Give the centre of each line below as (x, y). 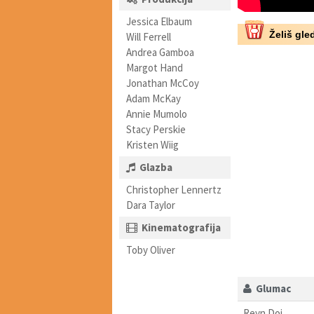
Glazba (156, 167)
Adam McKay (153, 98)
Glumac (271, 288)
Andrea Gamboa (160, 52)
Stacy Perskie (156, 129)
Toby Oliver (151, 250)
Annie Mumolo (157, 114)
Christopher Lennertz (174, 190)
